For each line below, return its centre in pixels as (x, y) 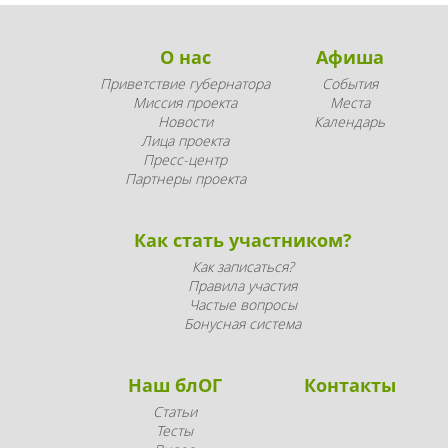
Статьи (174, 411)
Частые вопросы (242, 304)
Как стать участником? (242, 239)
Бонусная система (242, 323)
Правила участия (242, 285)
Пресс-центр (185, 159)
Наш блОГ (174, 384)
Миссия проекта (185, 102)
